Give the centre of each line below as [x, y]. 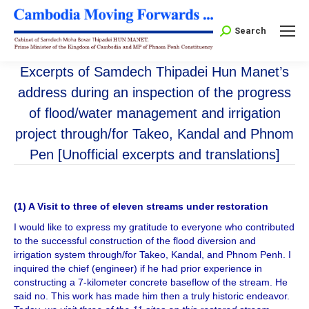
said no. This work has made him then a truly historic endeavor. [152, 296]
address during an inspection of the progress [154, 93]
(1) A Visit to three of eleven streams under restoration [141, 207]
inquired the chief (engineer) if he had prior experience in [138, 269]
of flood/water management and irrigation [154, 113]
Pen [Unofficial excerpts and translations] [154, 155]
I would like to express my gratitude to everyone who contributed [154, 227]
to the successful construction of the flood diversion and [135, 241]
